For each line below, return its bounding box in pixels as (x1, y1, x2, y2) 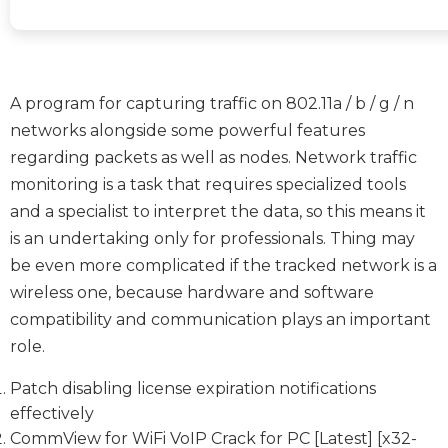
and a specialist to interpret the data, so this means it (10, 201, 426, 221)
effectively (10, 403, 94, 423)
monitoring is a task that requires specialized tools (10, 174, 406, 194)
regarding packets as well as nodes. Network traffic (10, 147, 417, 167)
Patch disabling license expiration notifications (10, 378, 376, 398)
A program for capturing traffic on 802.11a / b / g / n (10, 93, 414, 113)
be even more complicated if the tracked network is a (10, 255, 437, 275)
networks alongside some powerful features (10, 120, 365, 140)
